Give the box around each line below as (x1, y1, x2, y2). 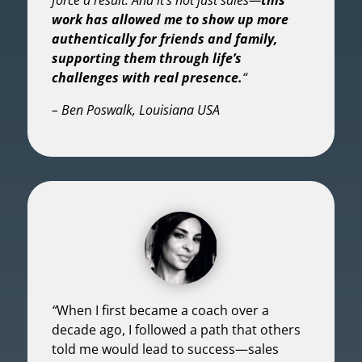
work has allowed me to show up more (51, 10, 288, 28)
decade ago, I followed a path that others (51, 320, 301, 339)
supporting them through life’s (51, 48, 242, 67)
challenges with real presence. (51, 68, 242, 86)
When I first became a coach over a (56, 301, 269, 319)
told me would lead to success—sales (51, 339, 279, 358)
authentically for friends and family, (51, 29, 278, 48)
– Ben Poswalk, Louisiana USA (51, 100, 220, 119)
